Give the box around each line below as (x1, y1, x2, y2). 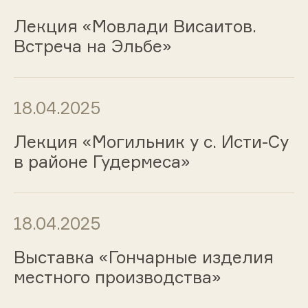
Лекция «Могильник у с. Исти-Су (13, 131, 289, 153)
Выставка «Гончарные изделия (13, 246, 274, 267)
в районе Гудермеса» (13, 151, 190, 173)
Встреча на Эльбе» (13, 36, 172, 57)
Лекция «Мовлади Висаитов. (13, 16, 256, 37)
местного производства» (13, 266, 221, 287)
